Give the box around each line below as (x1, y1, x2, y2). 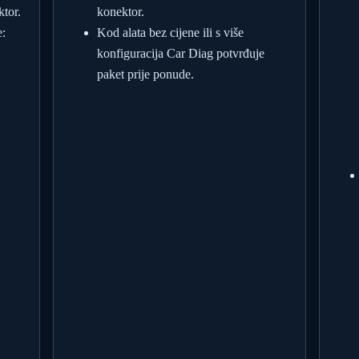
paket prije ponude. (97, 67, 194, 81)
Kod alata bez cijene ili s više (97, 25, 244, 39)
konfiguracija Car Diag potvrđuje (97, 46, 264, 60)
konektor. (97, 4, 144, 18)
